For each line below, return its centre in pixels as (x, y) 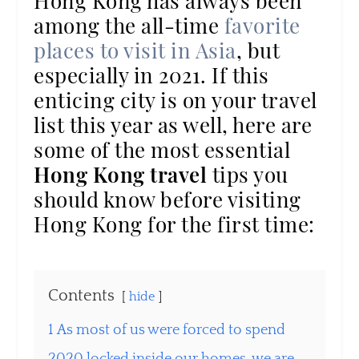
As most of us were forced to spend (171, 330)
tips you (248, 174)
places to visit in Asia (135, 50)
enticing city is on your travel (175, 99)
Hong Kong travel (121, 174)
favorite (262, 25)
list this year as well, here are (173, 124)
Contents (82, 295)
